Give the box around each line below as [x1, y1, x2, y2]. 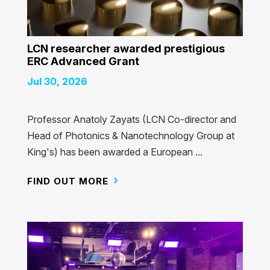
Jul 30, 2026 [27, 75, 87, 88]
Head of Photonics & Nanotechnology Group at [27, 130, 234, 142]
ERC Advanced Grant [27, 55, 139, 68]
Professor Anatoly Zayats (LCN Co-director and [27, 113, 236, 126]
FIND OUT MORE [27, 175, 108, 187]
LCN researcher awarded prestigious [27, 42, 225, 55]
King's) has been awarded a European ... [27, 146, 202, 159]
